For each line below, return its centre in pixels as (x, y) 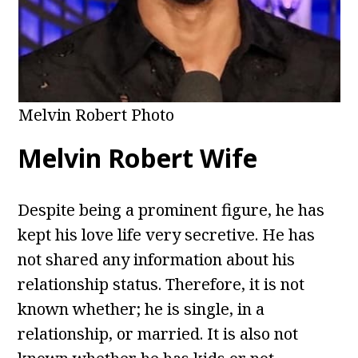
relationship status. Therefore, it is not (161, 284)
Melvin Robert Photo (96, 115)
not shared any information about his (157, 260)
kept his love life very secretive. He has (167, 235)
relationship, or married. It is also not (158, 334)
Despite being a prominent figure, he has (171, 210)
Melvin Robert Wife (138, 158)
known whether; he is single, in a (141, 309)
